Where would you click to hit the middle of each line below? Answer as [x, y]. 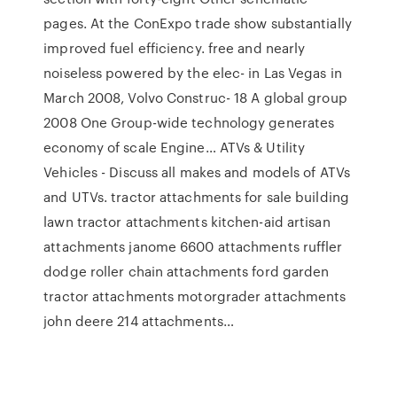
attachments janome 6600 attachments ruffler [193, 246]
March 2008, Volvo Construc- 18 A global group [195, 97]
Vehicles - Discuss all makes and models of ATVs [197, 172]
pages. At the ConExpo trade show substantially [198, 23]
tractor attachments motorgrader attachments [195, 296]
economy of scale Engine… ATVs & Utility [175, 147]
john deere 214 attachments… [139, 321]
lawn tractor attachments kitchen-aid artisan [187, 222]
